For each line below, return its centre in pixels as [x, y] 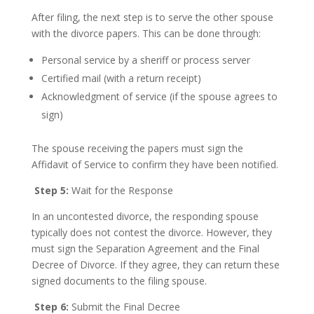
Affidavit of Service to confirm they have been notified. [155, 164]
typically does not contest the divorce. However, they [151, 232]
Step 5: [50, 190]
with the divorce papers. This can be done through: [146, 33]
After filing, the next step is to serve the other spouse [152, 17]
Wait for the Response [121, 190]
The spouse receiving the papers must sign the [137, 148]
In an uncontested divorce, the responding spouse [145, 216]
